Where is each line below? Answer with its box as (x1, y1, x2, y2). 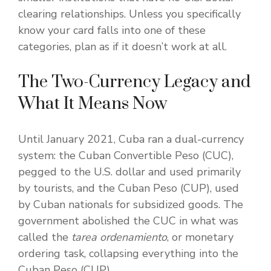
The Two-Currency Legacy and (18, 71, 250, 93)
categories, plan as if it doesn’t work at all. (18, 39, 227, 54)
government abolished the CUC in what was (18, 214, 238, 229)
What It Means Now (18, 93, 167, 115)
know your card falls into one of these (18, 23, 206, 38)
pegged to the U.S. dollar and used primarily (18, 165, 241, 180)
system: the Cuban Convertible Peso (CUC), (18, 148, 233, 163)
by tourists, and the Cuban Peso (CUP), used (18, 181, 239, 196)
